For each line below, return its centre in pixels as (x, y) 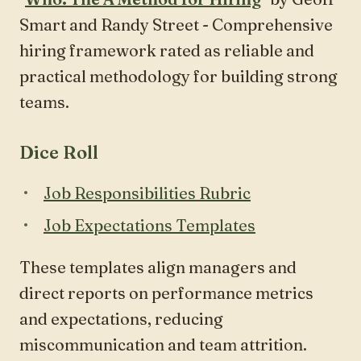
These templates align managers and (158, 267)
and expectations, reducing (121, 318)
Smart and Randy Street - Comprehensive (176, 24)
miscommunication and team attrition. (163, 344)
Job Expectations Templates (149, 225)
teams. (44, 102)
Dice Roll (59, 152)
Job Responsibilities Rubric (147, 193)
